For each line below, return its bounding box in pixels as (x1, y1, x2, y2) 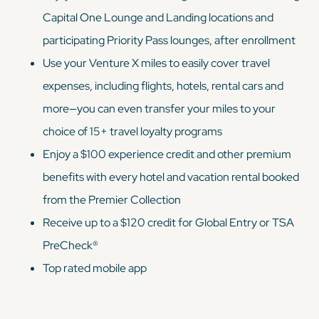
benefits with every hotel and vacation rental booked (43, 169, 299, 184)
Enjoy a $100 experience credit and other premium (43, 146, 291, 162)
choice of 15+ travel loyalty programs (43, 123, 222, 139)
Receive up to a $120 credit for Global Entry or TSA (43, 214, 294, 230)
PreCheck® (43, 237, 98, 253)
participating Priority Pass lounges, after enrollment (43, 32, 296, 48)
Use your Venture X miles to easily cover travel (43, 55, 270, 70)
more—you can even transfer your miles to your (43, 100, 276, 116)
